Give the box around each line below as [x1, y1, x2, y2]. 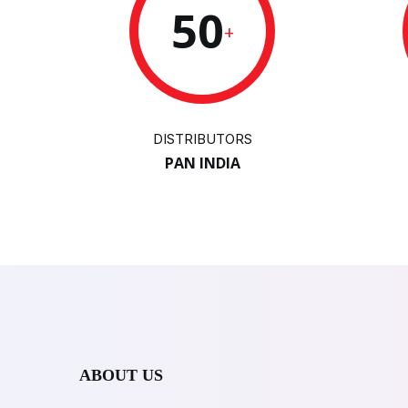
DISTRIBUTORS [152, 130, 252, 148]
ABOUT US [79, 366, 163, 384]
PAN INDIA [164, 153, 240, 173]
